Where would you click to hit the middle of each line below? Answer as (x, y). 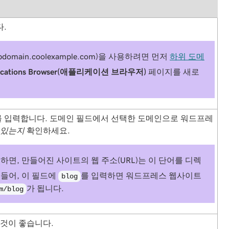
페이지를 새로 (173, 72)
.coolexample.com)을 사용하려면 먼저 (99, 56)
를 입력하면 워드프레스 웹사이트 (141, 175)
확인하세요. (47, 130)
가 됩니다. (45, 188)
